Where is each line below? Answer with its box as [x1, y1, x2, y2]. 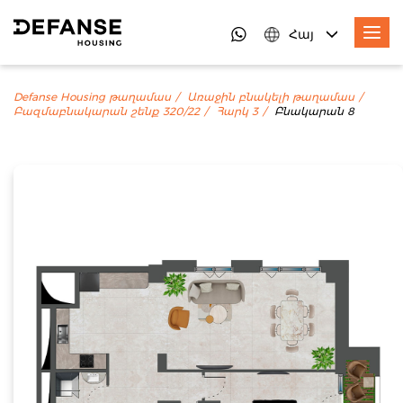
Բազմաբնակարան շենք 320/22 [13, 103, 200, 120]
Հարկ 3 [216, 103, 258, 120]
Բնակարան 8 [274, 103, 354, 120]
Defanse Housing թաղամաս [13, 89, 171, 105]
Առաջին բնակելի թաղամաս [187, 89, 354, 105]
